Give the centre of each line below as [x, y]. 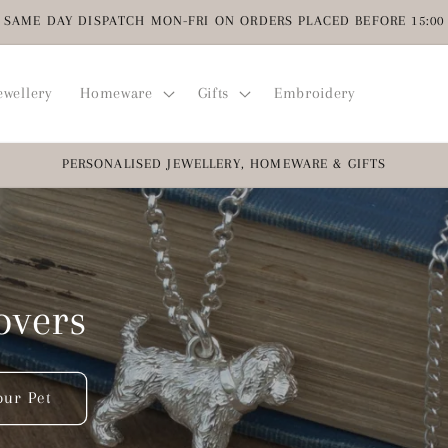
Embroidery [314, 93]
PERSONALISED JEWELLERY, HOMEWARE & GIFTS [224, 163]
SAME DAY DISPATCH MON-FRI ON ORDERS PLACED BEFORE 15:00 [224, 20]
